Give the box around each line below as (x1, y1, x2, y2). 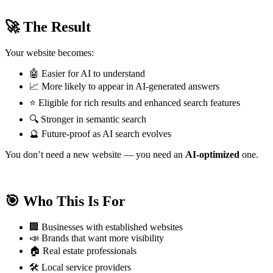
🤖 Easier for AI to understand (29, 68, 145, 79)
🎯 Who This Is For (5, 193, 126, 209)
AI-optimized (185, 149, 239, 160)
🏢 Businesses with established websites (29, 221, 183, 232)
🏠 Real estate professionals (29, 245, 136, 256)
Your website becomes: (5, 47, 94, 58)
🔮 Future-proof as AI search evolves (29, 128, 171, 139)
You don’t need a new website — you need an (5, 149, 185, 160)
